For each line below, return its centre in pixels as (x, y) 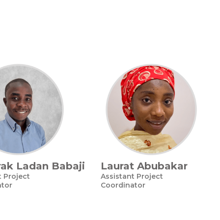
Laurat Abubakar (144, 166)
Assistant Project (132, 176)
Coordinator (123, 185)
